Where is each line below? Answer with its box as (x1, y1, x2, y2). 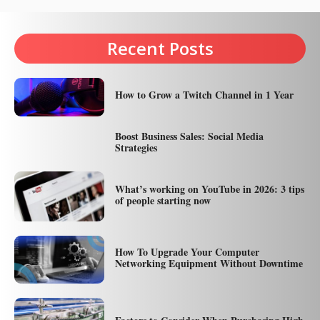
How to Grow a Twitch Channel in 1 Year (114, 87, 294, 103)
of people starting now (114, 192, 211, 208)
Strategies (114, 139, 157, 155)
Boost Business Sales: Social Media (114, 128, 264, 144)
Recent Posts (106, 36, 214, 61)
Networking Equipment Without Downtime (114, 256, 303, 271)
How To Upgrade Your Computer (114, 244, 259, 260)
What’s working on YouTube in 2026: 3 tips (114, 181, 304, 196)
